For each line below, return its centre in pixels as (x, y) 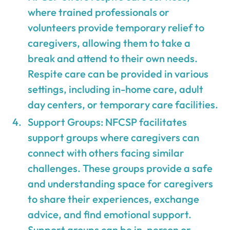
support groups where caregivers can (114, 137)
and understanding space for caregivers (121, 183)
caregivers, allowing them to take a (109, 43)
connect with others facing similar (106, 152)
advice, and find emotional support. (110, 214)
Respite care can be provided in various (118, 73)
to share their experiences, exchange (114, 199)
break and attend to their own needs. (113, 58)
